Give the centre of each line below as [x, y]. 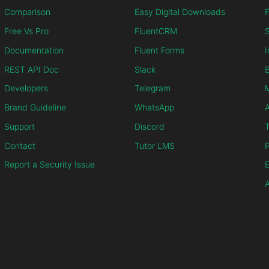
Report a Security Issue [50, 165]
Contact [20, 145]
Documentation [34, 50]
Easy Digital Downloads [180, 12]
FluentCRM [156, 31]
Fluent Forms [159, 50]
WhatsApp [154, 107]
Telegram [153, 88]
